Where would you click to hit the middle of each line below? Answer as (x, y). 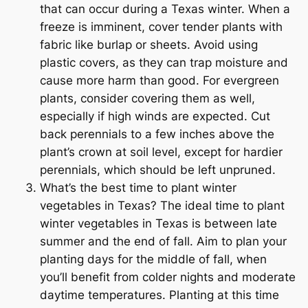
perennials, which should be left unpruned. (158, 170)
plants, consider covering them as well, (147, 99)
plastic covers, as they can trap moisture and (164, 63)
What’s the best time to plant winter (138, 188)
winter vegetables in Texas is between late (158, 224)
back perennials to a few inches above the (157, 134)
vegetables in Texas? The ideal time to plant (162, 206)
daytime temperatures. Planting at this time (159, 295)
